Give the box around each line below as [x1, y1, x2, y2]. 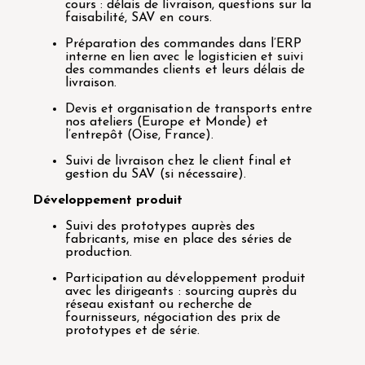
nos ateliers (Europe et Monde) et [65, 115, 268, 129]
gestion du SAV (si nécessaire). [65, 167, 246, 181]
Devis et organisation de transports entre [65, 102, 313, 116]
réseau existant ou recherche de [65, 297, 252, 311]
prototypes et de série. [65, 323, 200, 337]
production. [65, 245, 133, 259]
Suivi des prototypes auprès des [65, 219, 255, 233]
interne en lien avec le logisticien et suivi [65, 50, 304, 64]
